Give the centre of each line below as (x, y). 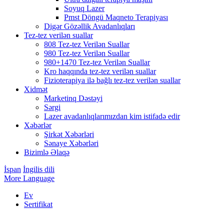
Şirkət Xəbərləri (69, 134)
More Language (29, 178)
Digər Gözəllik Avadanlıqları (89, 26)
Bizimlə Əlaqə (47, 152)
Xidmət (36, 89)
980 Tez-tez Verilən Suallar (87, 53)
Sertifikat (38, 204)
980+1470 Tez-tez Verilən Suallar (97, 62)
